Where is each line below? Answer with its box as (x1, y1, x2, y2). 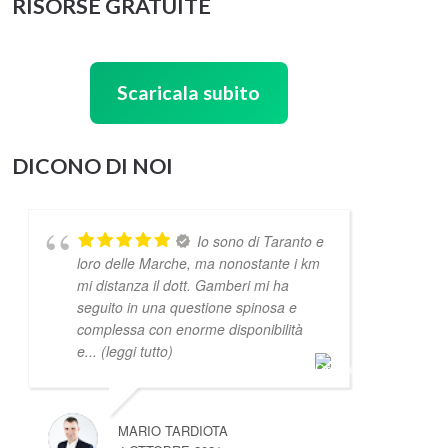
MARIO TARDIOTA (117, 420, 228, 440)
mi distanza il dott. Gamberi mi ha (76, 274, 289, 295)
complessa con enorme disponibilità (76, 318, 303, 339)
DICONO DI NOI (11, 152, 173, 179)
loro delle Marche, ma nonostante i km (76, 252, 320, 273)
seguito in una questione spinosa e (76, 296, 297, 317)
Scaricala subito (117, 80, 261, 104)
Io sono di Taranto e (196, 230, 324, 251)
